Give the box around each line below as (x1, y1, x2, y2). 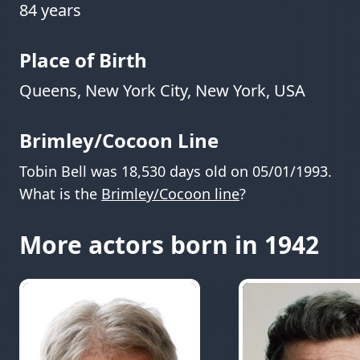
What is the (19, 184, 101, 204)
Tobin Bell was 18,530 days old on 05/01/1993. (19, 162, 332, 182)
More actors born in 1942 (19, 228, 319, 262)
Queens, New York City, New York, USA (19, 80, 305, 102)
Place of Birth (19, 47, 147, 74)
